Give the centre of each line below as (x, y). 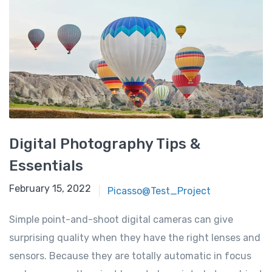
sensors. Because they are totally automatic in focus (130, 256)
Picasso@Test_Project (159, 191)
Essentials (46, 166)
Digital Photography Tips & (105, 144)
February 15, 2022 (50, 189)
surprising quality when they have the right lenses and (135, 238)
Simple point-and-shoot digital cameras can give (121, 220)
